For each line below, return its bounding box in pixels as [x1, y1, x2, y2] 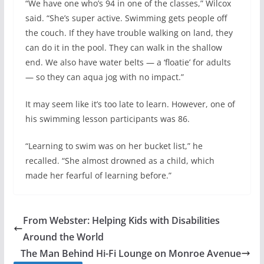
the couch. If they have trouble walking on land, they [25, 27, 233, 38]
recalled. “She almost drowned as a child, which [25, 154, 214, 166]
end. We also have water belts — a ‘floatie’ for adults [25, 56, 231, 68]
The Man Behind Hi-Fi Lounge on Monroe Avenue [21, 246, 242, 260]
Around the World [22, 230, 104, 243]
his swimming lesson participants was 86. [25, 113, 190, 124]
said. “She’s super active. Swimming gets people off [25, 12, 227, 24]
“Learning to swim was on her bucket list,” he [25, 140, 203, 151]
